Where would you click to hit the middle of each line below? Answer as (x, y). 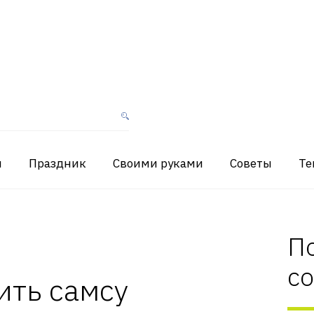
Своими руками (158, 163)
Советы (251, 163)
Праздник (57, 163)
